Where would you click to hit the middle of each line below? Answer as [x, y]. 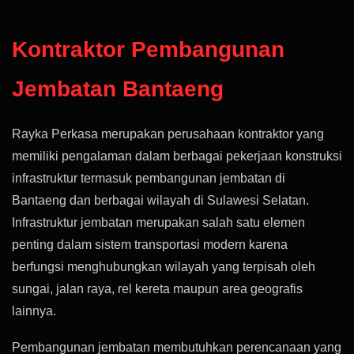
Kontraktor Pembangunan [148, 49]
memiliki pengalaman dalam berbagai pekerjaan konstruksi [177, 156]
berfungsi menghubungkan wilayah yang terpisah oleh [164, 267]
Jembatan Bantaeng [118, 89]
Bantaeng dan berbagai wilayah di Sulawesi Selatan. [160, 200]
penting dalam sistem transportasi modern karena [150, 245]
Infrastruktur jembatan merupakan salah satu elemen [158, 222]
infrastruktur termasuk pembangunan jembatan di [149, 178]
